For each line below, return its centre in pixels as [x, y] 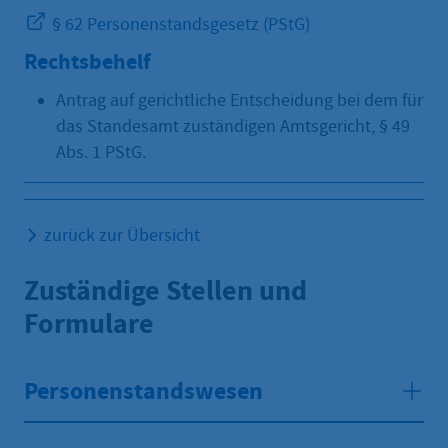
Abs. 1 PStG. [101, 152]
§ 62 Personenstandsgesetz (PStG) [179, 24]
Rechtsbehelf [87, 61]
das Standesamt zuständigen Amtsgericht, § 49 [233, 126]
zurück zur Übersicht [122, 235]
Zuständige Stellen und [165, 290]
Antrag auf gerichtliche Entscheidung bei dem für [239, 100]
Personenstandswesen [143, 391]
